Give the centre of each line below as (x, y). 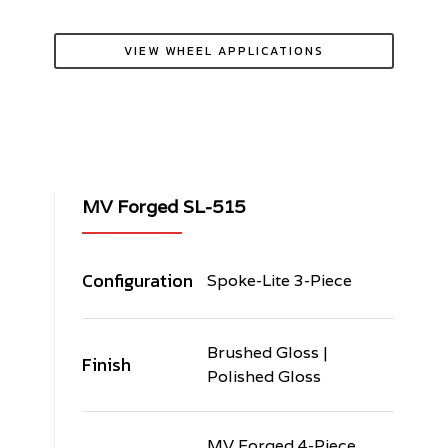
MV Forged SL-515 (163, 207)
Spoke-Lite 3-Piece (279, 281)
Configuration (137, 281)
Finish (106, 365)
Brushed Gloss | (267, 353)
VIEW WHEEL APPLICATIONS (223, 50)
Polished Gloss (263, 377)
